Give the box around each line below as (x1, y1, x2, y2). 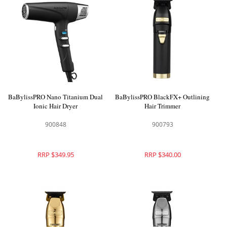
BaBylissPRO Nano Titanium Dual (8, 92, 103, 102)
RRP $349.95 (37, 150, 74, 160)
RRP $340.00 (144, 150, 181, 160)
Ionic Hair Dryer (33, 101, 78, 111)
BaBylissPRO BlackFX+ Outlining (115, 92, 210, 102)
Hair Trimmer (144, 101, 181, 111)
